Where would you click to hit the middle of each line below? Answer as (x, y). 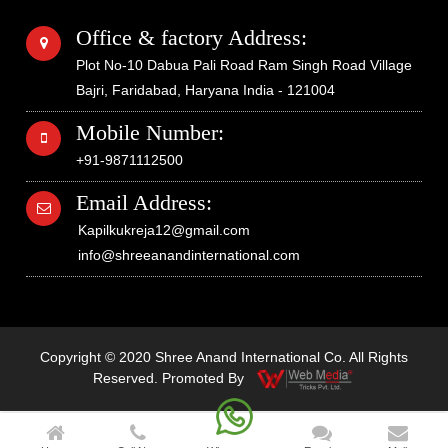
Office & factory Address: (191, 37)
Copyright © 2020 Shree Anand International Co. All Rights (224, 357)
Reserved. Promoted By (174, 377)
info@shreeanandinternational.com (189, 255)
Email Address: (144, 202)
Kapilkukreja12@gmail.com (164, 230)
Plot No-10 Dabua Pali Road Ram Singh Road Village (244, 65)
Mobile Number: (150, 132)
